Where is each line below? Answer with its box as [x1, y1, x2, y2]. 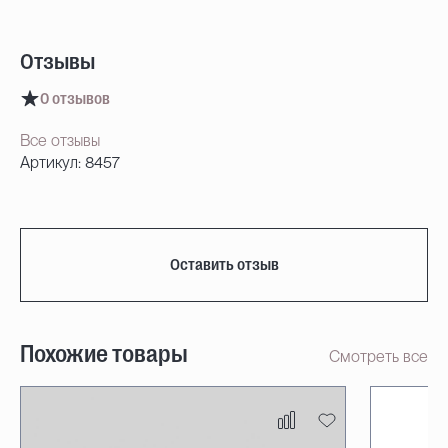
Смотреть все [329, 347, 428, 366]
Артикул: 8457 [20, 153, 120, 172]
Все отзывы [20, 131, 100, 150]
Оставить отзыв [169, 256, 279, 274]
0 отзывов [40, 90, 110, 108]
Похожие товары [20, 340, 188, 368]
